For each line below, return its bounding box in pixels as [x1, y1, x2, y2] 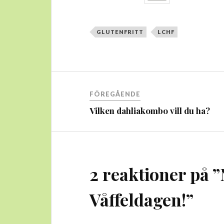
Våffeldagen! [89, 188, 186, 211]
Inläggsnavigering [51, 72, 164, 90]
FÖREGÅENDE [89, 90, 141, 98]
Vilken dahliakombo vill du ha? [89, 105, 210, 116]
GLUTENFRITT [96, 28, 144, 35]
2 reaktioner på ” [89, 162, 220, 186]
